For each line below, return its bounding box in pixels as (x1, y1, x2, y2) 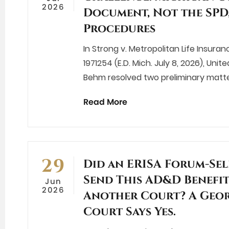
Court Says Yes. (83, 204, 176, 220)
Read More (83, 96, 127, 108)
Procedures (83, 21, 155, 37)
